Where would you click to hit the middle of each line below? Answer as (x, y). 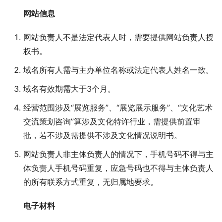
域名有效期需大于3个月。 (69, 89)
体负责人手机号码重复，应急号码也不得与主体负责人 (118, 168)
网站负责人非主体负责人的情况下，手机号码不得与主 (118, 154)
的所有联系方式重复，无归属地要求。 (91, 182)
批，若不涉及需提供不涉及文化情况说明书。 (103, 136)
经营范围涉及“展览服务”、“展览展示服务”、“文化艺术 (118, 108)
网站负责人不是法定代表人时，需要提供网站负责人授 (118, 37)
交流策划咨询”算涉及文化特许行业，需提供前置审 (112, 122)
